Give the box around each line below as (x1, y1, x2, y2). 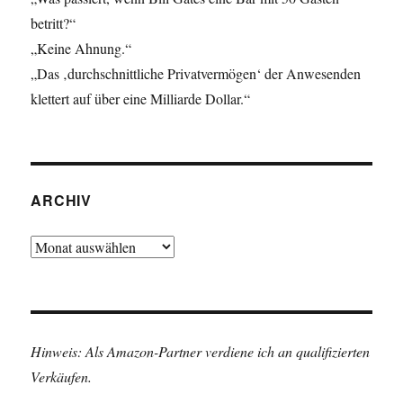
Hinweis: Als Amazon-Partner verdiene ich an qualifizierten (31, 342, 371, 362)
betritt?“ (31, 13, 76, 33)
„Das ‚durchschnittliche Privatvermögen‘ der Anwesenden (31, 64, 362, 84)
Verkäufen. (31, 367, 93, 387)
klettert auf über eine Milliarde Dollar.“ (31, 89, 251, 109)
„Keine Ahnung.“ (31, 39, 132, 58)
